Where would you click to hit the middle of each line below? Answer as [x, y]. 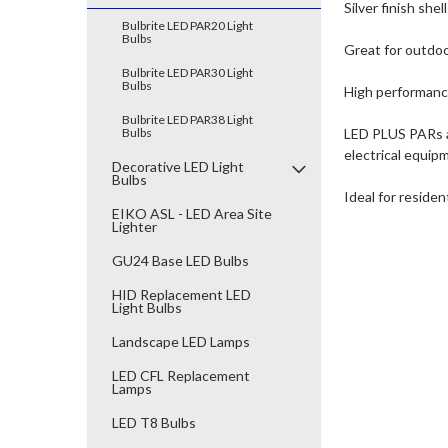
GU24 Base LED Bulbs [180, 260]
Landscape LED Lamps [181, 341]
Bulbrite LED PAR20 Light [187, 25]
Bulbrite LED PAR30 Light [187, 72]
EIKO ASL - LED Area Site [192, 213]
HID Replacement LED [181, 294]
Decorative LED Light [178, 166]
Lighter [134, 226]
